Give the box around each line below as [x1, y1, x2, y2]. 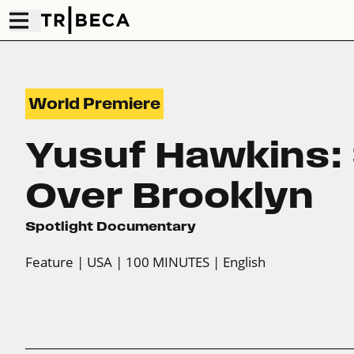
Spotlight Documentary [25, 219, 196, 234]
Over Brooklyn [25, 175, 314, 216]
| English [213, 254, 265, 271]
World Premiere [28, 96, 160, 113]
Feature [25, 254, 73, 271]
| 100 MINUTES [115, 254, 209, 271]
